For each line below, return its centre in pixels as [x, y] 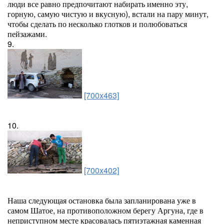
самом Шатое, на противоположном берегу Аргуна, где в [105, 210]
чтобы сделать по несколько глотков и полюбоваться [97, 24]
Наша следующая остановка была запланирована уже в [102, 200]
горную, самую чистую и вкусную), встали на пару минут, [108, 14]
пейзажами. [27, 34]
